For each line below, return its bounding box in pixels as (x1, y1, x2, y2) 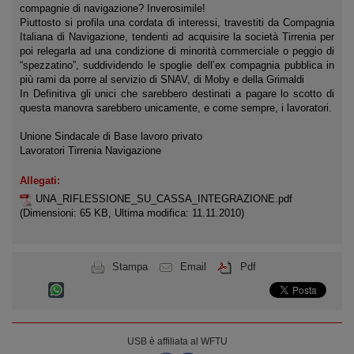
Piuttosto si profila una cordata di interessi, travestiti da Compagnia (20, 17, 334, 28)
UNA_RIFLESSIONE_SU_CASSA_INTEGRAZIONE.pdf (36, 193, 292, 205)
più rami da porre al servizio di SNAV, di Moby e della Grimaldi (20, 73, 304, 85)
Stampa (111, 261, 148, 273)
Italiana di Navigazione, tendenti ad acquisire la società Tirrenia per (20, 31, 334, 43)
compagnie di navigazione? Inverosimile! (20, 2, 205, 14)
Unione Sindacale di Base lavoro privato (20, 130, 202, 142)
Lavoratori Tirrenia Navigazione (20, 145, 161, 156)
